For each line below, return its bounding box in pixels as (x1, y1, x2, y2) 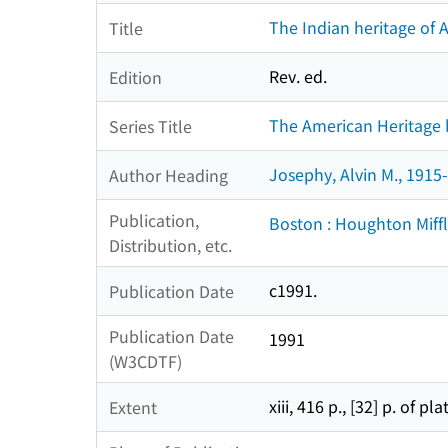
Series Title (109, 113, 192, 138)
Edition (109, 64, 162, 89)
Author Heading (109, 162, 228, 187)
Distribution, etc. (109, 233, 232, 258)
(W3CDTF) (109, 349, 182, 374)
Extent (109, 394, 157, 419)
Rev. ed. (269, 64, 327, 89)
